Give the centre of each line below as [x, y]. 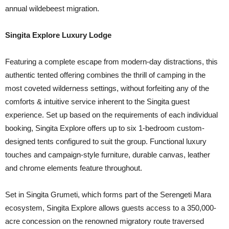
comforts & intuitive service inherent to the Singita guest [97, 101]
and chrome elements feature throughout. [74, 168]
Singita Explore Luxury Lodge [58, 35]
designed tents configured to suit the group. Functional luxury [106, 141]
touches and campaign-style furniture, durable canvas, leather [108, 155]
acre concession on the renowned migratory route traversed [105, 221]
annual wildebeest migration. [52, 8]
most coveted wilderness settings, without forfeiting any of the [107, 88]
